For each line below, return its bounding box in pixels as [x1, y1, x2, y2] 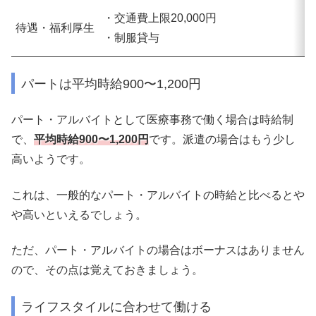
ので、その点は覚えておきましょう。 [11, 264, 203, 276]
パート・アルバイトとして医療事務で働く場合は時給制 [11, 114, 293, 126]
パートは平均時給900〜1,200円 [21, 75, 202, 91]
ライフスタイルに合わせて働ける [21, 299, 212, 315]
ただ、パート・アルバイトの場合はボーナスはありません [11, 244, 305, 257]
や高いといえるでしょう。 [11, 208, 147, 221]
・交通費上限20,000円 [103, 11, 217, 24]
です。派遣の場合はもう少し [149, 133, 296, 146]
